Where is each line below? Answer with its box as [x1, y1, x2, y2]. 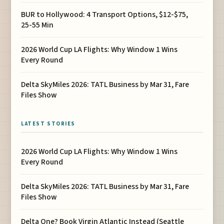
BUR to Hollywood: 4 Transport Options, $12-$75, [21, 8, 188, 20]
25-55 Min [21, 19, 54, 30]
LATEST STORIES [21, 119, 75, 127]
